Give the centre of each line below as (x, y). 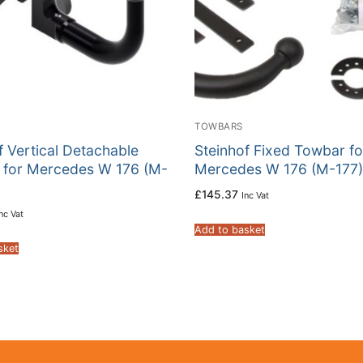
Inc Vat (255, 196)
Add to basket (230, 230)
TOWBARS (219, 126)
